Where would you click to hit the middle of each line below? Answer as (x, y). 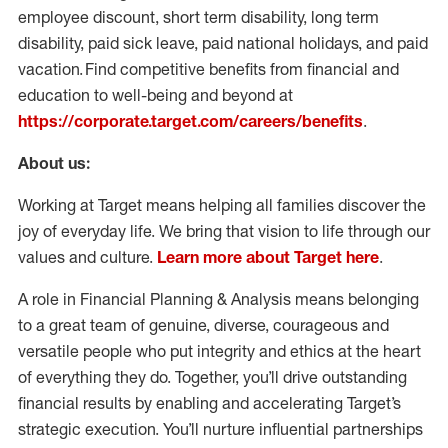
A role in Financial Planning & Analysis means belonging (218, 299)
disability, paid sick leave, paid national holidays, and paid (223, 43)
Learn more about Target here (268, 257)
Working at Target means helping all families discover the (222, 205)
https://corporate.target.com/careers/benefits (190, 121)
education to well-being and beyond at (155, 95)
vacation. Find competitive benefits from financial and (208, 69)
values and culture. (87, 257)
